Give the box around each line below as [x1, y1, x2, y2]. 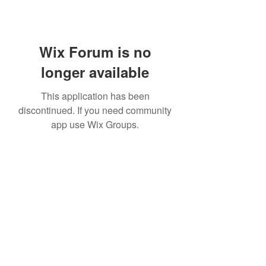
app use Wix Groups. [51, 118, 139, 131]
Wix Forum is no [39, 42, 151, 62]
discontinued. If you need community [18, 103, 172, 117]
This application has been [40, 89, 150, 103]
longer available [41, 62, 149, 82]
